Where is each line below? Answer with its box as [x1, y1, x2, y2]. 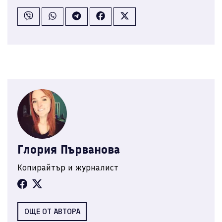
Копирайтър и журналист [17, 162, 118, 173]
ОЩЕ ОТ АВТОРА [24, 207, 80, 217]
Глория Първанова [17, 142, 120, 157]
